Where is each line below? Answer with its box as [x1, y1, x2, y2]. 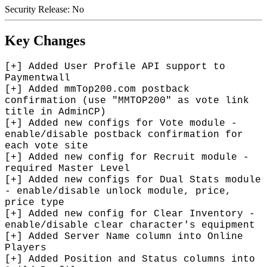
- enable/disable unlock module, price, [5, 186, 231, 197]
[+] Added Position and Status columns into [5, 254, 255, 265]
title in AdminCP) [5, 107, 106, 118]
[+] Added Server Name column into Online [5, 231, 243, 243]
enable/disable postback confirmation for [5, 129, 243, 141]
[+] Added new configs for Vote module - [5, 118, 237, 129]
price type [5, 197, 64, 209]
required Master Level [5, 163, 130, 175]
